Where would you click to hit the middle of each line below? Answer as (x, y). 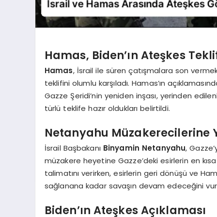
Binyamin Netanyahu (144, 148)
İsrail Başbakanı (74, 148)
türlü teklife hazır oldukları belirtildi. (107, 108)
